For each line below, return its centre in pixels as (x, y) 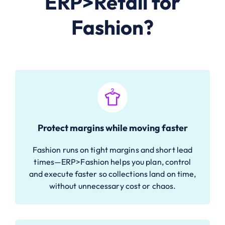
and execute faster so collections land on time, (113, 174)
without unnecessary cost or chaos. (113, 186)
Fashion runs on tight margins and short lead (113, 149)
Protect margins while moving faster (113, 128)
